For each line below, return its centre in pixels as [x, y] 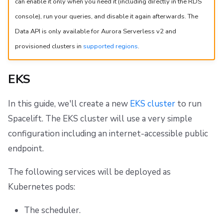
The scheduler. [52, 211]
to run [188, 104]
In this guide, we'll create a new [69, 104]
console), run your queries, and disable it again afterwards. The [106, 16]
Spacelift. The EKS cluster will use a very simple [100, 119]
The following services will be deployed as [89, 172]
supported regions [110, 46]
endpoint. [26, 149]
